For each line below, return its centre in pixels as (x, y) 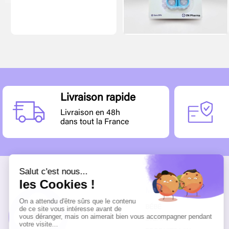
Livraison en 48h (90, 113)
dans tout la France (95, 122)
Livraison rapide (98, 99)
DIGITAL (157, 219)
